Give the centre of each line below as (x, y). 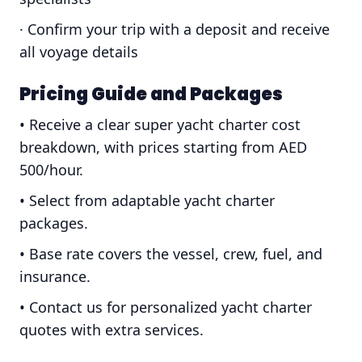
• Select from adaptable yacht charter (147, 201)
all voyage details (79, 52)
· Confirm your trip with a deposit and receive (175, 29)
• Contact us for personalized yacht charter (166, 307)
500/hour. (51, 170)
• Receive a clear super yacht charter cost (160, 125)
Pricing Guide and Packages (151, 95)
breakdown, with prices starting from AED (163, 147)
